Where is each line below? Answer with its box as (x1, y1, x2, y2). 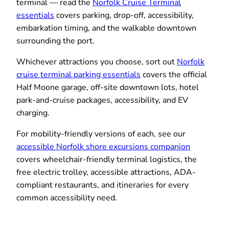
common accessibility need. (16, 192, 117, 203)
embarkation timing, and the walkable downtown (16, 22, 196, 34)
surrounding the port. (16, 35, 95, 47)
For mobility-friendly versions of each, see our (16, 128, 186, 140)
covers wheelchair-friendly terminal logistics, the (16, 153, 197, 165)
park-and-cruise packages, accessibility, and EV (16, 94, 188, 106)
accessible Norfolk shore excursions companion (16, 141, 190, 152)
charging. (16, 107, 50, 119)
